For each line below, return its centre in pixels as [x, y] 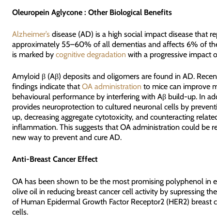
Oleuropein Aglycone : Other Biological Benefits [92, 12]
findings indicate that [47, 86]
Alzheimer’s [31, 34]
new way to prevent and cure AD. [67, 137]
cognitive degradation [91, 54]
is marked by [34, 54]
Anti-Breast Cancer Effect [55, 159]
